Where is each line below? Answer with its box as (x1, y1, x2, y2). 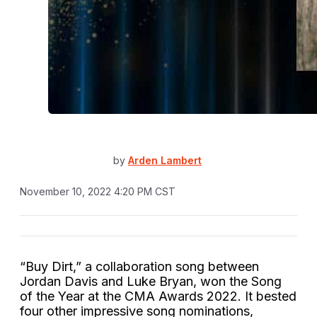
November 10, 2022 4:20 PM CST (20, 185, 175, 197)
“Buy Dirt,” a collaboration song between (20, 258, 259, 274)
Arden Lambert (128, 154, 202, 167)
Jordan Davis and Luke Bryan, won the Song (20, 273, 282, 289)
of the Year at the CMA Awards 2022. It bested (20, 288, 296, 304)
